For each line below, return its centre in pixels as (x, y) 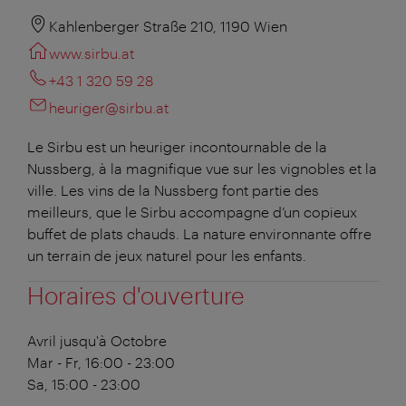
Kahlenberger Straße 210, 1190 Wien (168, 25)
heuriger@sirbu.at (109, 107)
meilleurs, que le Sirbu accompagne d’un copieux (192, 211)
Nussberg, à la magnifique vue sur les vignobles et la (202, 168)
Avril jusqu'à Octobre (97, 340)
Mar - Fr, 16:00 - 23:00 (101, 362)
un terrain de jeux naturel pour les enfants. (167, 255)
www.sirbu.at (92, 53)
